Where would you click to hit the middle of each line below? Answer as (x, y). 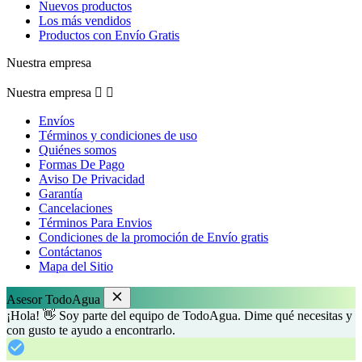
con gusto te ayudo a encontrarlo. (91, 330)
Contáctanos (70, 252)
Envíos (57, 121)
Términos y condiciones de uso (118, 136)
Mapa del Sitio (76, 267)
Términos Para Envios (95, 223)
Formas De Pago (82, 165)
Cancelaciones (76, 208)
